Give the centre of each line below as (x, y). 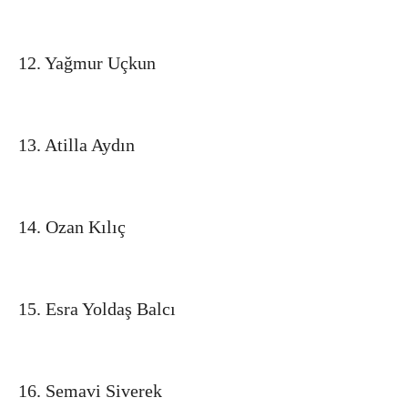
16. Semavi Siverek (90, 390)
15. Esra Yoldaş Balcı (97, 308)
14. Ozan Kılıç (72, 226)
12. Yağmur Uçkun (87, 62)
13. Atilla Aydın (76, 144)
